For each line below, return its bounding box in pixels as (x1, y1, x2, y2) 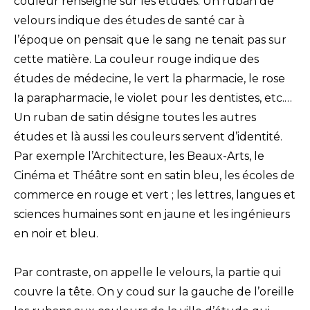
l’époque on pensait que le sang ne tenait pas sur (14, 33, 286, 47)
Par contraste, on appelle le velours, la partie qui (14, 266, 281, 280)
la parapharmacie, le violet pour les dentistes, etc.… (14, 91, 292, 105)
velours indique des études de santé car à (14, 14, 244, 28)
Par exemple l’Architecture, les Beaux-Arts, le (14, 149, 264, 163)
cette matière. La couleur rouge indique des (14, 53, 259, 66)
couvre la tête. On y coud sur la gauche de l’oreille (14, 285, 294, 299)
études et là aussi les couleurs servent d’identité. (14, 130, 282, 144)
